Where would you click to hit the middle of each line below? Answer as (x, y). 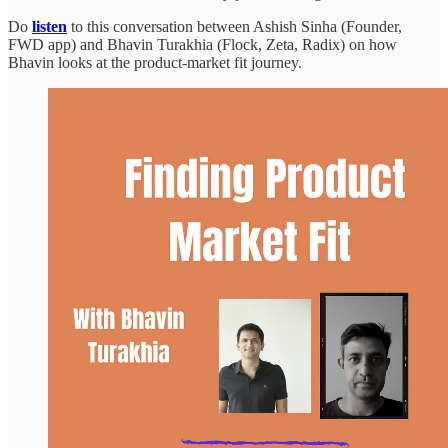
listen (49, 26)
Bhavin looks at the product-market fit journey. (155, 62)
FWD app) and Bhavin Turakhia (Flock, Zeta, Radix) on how (202, 44)
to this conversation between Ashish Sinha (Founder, (234, 26)
